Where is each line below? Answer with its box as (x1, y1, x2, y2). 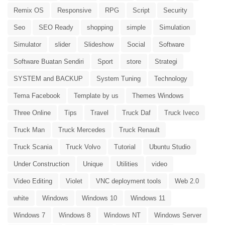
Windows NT (104, 211, 141, 219)
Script (133, 6, 150, 14)
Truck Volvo (66, 143, 100, 151)
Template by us (74, 91, 119, 99)
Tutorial (114, 143, 136, 151)
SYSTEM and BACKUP (14, 74, 83, 82)
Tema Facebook (14, 91, 60, 99)
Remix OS (14, 6, 44, 14)
